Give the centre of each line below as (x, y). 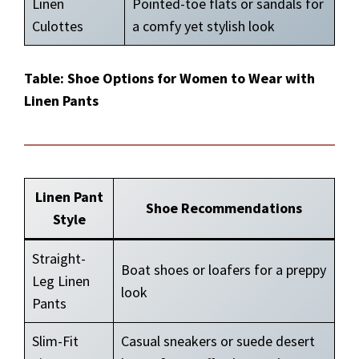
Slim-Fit (55, 341)
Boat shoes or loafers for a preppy (224, 270)
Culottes (58, 26)
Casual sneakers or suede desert (218, 341)
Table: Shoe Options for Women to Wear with (169, 78)
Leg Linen (61, 281)
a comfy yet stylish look (204, 26)
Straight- (59, 258)
